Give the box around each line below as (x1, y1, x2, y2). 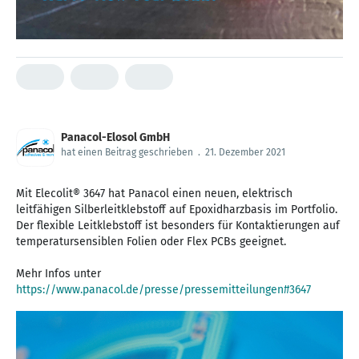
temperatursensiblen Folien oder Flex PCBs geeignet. (16, 234, 286, 248)
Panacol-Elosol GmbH (61, 130, 170, 144)
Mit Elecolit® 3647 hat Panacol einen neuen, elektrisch (16, 186, 292, 200)
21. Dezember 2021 (205, 146, 285, 158)
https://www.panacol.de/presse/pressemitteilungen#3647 (16, 282, 311, 296)
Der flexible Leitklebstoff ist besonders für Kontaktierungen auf (16, 218, 340, 232)
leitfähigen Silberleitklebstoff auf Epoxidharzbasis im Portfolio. (16, 202, 337, 216)
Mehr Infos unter (16, 266, 101, 280)
